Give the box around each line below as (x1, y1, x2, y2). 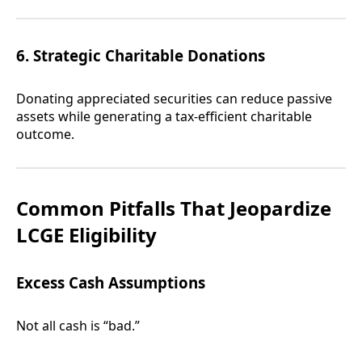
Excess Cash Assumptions (16, 272, 205, 293)
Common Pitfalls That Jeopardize (16, 195, 331, 222)
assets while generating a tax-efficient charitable (16, 107, 312, 126)
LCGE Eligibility (16, 221, 157, 249)
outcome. (16, 125, 74, 144)
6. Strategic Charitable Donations (16, 45, 265, 66)
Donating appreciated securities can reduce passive (16, 90, 332, 108)
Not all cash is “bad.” (16, 317, 140, 335)
